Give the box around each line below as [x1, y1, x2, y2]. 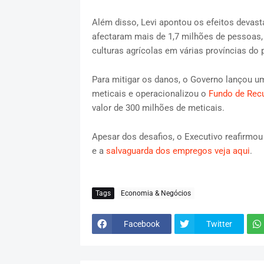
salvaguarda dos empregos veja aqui [105, 146, 250, 157]
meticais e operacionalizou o [91, 88, 209, 100]
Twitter [206, 219, 232, 229]
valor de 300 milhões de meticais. [91, 103, 225, 114]
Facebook [123, 219, 160, 229]
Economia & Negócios [120, 189, 191, 197]
